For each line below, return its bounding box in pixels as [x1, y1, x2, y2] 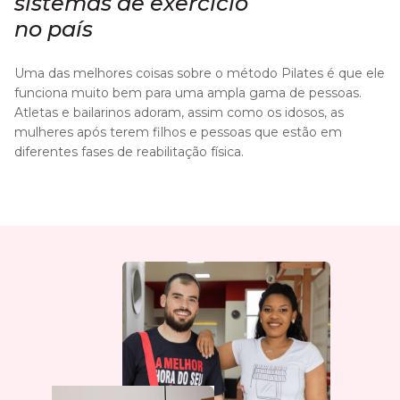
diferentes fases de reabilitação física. [14, 144, 244, 161]
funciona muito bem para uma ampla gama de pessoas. [14, 85, 362, 102]
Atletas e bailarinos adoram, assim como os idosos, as [14, 104, 344, 121]
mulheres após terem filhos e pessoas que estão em [14, 124, 342, 141]
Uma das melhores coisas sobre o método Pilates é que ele [14, 65, 385, 82]
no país [14, 16, 93, 43]
